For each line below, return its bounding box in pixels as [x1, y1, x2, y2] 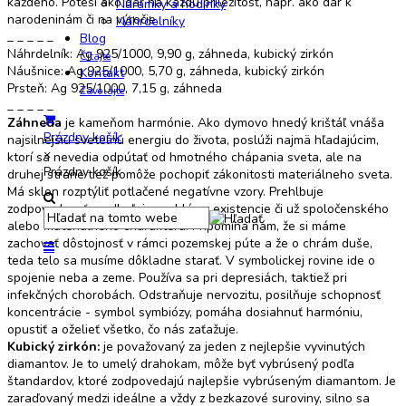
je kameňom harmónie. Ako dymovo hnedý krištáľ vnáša [62, 113, 384, 131]
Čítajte [80, 48, 111, 63]
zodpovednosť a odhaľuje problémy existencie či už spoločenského [7, 199, 389, 217]
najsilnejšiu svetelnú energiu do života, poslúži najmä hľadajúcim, [7, 130, 379, 149]
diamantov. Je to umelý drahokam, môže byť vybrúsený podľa [7, 354, 354, 372]
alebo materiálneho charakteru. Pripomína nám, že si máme [7, 217, 346, 235]
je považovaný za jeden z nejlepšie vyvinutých [103, 337, 365, 355]
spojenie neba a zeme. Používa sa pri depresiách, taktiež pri [7, 268, 347, 286]
